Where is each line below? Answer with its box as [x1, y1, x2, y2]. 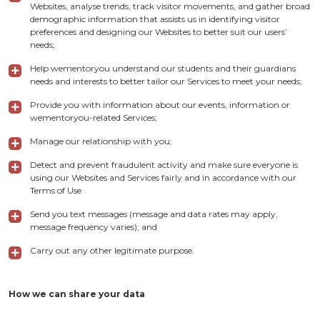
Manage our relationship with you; [30, 136, 172, 146]
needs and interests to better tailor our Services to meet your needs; [30, 76, 302, 86]
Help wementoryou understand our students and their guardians [30, 63, 296, 74]
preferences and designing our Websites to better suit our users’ [30, 26, 287, 37]
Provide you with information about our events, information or [30, 99, 290, 110]
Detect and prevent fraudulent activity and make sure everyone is [30, 159, 298, 170]
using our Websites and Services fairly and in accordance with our [30, 172, 296, 183]
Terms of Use [30, 185, 81, 196]
